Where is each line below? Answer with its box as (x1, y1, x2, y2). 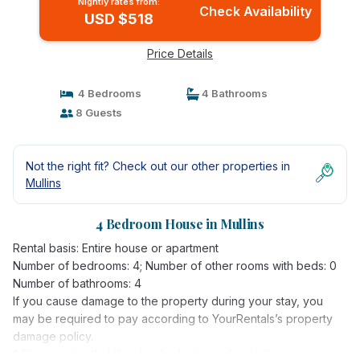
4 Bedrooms (72, 87, 141, 100)
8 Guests (72, 106, 122, 119)
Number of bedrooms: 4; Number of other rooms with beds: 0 (13, 259, 337, 272)
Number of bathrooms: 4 (13, 276, 141, 290)
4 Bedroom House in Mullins (96, 215, 264, 232)
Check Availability (198, 3, 312, 19)
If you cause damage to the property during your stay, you (13, 294, 323, 308)
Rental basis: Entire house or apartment (13, 241, 219, 255)
